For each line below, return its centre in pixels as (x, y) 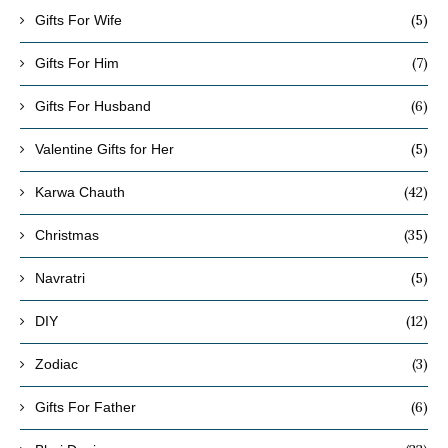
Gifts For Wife (78, 19)
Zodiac (56, 363)
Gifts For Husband (93, 105)
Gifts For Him (77, 62)
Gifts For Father (85, 406)
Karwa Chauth (80, 191)
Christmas (67, 234)
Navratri (60, 277)
